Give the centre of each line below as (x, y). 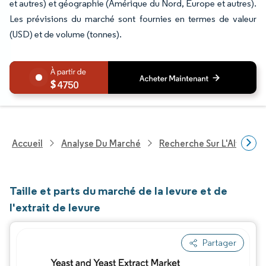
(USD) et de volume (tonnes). (66, 34)
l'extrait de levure (55, 207)
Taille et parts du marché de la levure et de (118, 191)
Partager (219, 243)
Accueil (27, 143)
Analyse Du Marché (101, 143)
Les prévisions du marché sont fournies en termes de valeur (133, 19)
